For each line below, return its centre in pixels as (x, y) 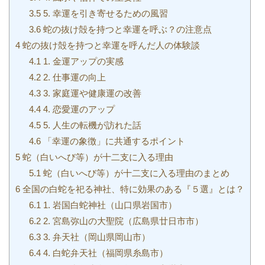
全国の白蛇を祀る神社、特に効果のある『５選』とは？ (132, 189)
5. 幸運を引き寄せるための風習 (104, 13)
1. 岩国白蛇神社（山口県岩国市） (109, 205)
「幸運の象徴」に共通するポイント (113, 141)
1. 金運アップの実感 (82, 61)
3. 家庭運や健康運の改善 (91, 93)
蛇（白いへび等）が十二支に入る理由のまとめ (135, 173)
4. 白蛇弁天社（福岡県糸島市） (104, 253)
